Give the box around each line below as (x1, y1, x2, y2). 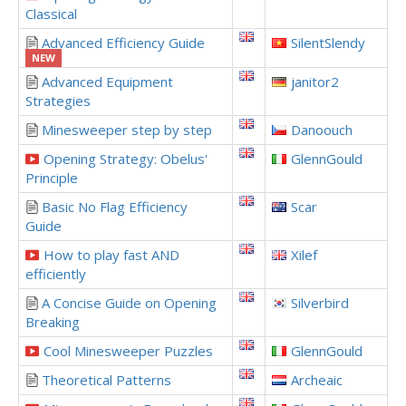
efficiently (25, 265, 86, 283)
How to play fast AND (43, 246, 179, 264)
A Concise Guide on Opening (42, 294, 217, 312)
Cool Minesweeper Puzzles (43, 342, 213, 360)
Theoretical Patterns (42, 371, 171, 389)
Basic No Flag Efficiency (42, 198, 188, 216)
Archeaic (291, 371, 343, 389)
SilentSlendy (291, 34, 365, 52)
